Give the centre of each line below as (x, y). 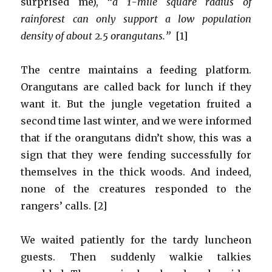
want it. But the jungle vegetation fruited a (136, 104)
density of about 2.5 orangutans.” (96, 36)
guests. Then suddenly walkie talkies (136, 257)
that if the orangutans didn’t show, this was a (136, 138)
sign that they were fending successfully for (136, 155)
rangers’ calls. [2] (64, 206)
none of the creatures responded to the (136, 189)
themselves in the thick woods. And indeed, (136, 172)
